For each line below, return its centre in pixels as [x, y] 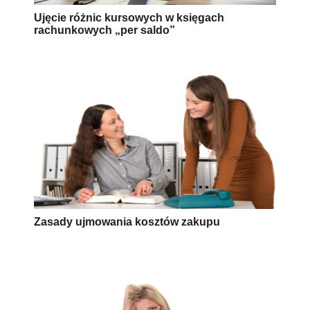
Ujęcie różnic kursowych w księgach [129, 17]
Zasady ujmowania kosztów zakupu [127, 221]
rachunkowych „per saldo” [104, 30]
